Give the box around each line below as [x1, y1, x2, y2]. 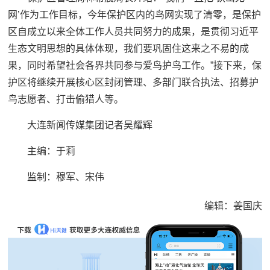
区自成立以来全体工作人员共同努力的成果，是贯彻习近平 [8, 27, 259, 37]
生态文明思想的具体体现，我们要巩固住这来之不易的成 [8, 43, 250, 54]
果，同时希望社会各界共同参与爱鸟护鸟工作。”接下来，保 [8, 60, 262, 71]
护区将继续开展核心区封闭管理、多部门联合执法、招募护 [8, 77, 259, 88]
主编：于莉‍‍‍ [27, 146, 76, 157]
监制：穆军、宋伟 [27, 172, 105, 183]
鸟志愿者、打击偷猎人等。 [8, 94, 124, 105]
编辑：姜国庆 [204, 201, 262, 212]
